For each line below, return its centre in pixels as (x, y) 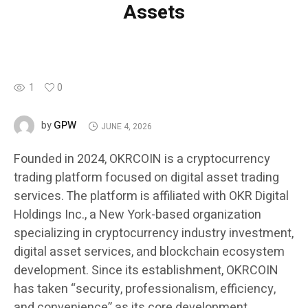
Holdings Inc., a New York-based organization (137, 215)
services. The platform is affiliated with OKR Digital (151, 197)
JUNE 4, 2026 (126, 126)
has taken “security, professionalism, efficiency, (145, 289)
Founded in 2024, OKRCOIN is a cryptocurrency (142, 159)
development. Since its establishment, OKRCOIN (146, 271)
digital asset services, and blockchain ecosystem (149, 252)
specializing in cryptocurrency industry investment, (154, 234)
